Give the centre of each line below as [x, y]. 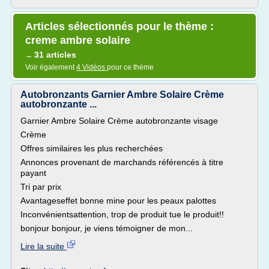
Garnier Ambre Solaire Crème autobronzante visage [119, 121]
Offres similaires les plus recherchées [92, 148]
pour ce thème [130, 67]
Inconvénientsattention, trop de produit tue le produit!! [122, 214]
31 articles [55, 55]
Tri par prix [41, 187]
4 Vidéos [92, 67]
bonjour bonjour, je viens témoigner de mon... [107, 228]
